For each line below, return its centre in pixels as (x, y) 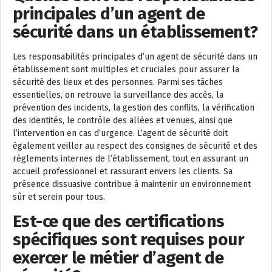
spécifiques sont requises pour (129, 239)
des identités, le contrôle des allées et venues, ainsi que (123, 120)
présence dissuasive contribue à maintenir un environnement (132, 184)
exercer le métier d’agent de (118, 257)
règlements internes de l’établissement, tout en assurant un (131, 158)
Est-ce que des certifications (119, 221)
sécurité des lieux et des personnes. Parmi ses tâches (118, 82)
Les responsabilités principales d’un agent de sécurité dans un (135, 56)
